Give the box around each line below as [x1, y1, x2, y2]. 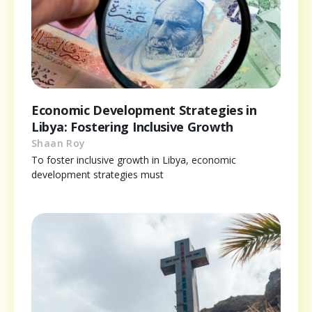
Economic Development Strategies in [31, 102, 257, 119]
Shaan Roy [31, 136, 86, 150]
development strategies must [31, 168, 164, 182]
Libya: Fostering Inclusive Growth [31, 118, 234, 136]
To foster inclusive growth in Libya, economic [31, 153, 236, 167]
